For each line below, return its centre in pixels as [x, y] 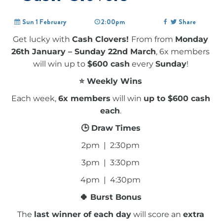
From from [153, 39]
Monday [192, 39]
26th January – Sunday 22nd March [84, 51]
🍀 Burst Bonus [110, 197]
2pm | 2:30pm [110, 145]
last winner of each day [82, 214]
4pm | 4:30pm [110, 180]
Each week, [35, 98]
